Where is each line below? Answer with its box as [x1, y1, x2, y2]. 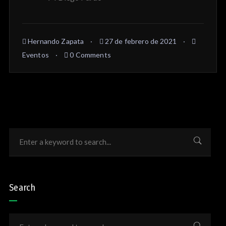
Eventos [22, 50, 49, 60]
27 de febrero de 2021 [103, 37, 177, 46]
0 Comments [68, 50, 111, 60]
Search [9, 182, 36, 194]
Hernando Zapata [26, 37, 84, 46]
